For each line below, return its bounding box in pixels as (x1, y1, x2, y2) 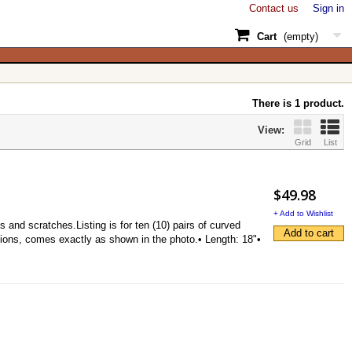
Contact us (249, 2, 299, 14)
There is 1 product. (252, 97, 344, 109)
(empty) (284, 31, 318, 42)
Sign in (313, 2, 344, 14)
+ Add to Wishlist (273, 209, 333, 218)
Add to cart (284, 227, 334, 239)
